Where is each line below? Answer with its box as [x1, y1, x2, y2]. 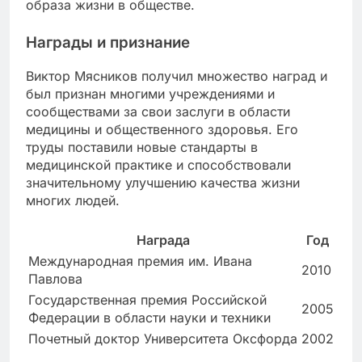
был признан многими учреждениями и [26, 85, 275, 102]
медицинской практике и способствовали [26, 156, 291, 173]
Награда [137, 231, 190, 248]
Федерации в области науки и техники [28, 309, 271, 326]
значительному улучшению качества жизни [26, 174, 300, 191]
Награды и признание [26, 33, 190, 53]
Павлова [28, 270, 82, 287]
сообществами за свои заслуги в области [26, 103, 290, 120]
